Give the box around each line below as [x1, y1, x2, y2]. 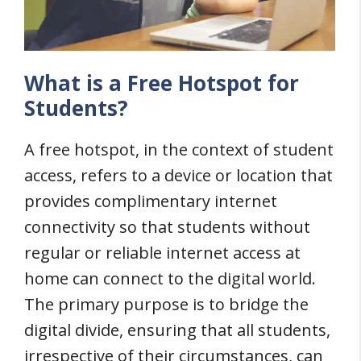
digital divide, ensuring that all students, [24, 318, 330, 341]
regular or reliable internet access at [24, 241, 301, 263]
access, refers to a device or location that [24, 164, 333, 186]
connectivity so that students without [24, 215, 310, 238]
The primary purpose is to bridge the [24, 293, 309, 315]
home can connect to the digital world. [24, 267, 316, 289]
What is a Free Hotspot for [24, 68, 299, 98]
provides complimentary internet [24, 189, 277, 212]
